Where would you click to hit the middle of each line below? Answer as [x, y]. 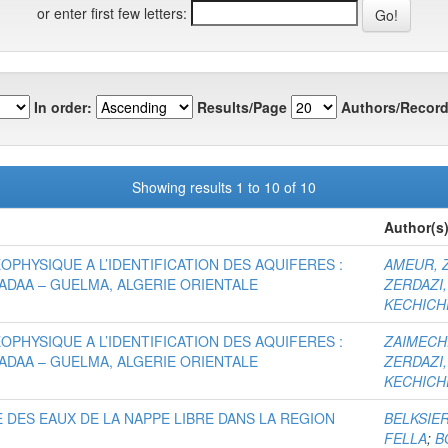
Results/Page [242, 106]
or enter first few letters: [112, 12]
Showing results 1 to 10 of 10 [224, 187]
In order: [63, 106]
